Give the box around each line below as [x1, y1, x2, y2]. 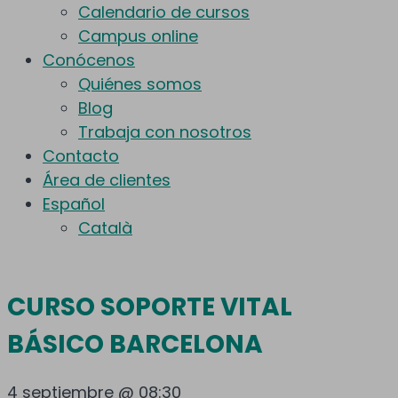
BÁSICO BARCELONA [7, 327, 263, 362]
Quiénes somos [78, 73, 202, 96]
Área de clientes [43, 169, 171, 192]
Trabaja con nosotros [78, 121, 251, 144]
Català [78, 217, 132, 240]
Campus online [78, 25, 198, 48]
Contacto [43, 145, 119, 168]
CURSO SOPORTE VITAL [7, 290, 292, 325]
